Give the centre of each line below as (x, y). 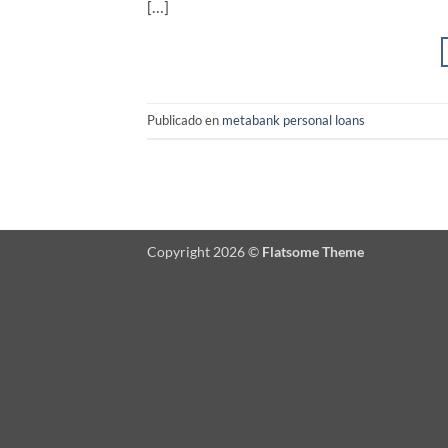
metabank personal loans (293, 120)
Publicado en (184, 120)
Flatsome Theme (313, 251)
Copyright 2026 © (204, 251)
